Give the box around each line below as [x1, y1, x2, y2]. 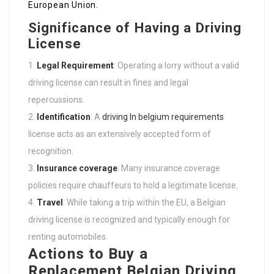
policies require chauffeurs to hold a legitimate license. [28, 180, 238, 191]
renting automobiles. [28, 232, 108, 242]
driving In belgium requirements [102, 112, 224, 122]
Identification [37, 112, 91, 122]
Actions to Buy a [28, 245, 148, 263]
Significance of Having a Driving [28, 20, 242, 36]
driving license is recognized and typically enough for [28, 215, 230, 225]
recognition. [28, 146, 73, 157]
